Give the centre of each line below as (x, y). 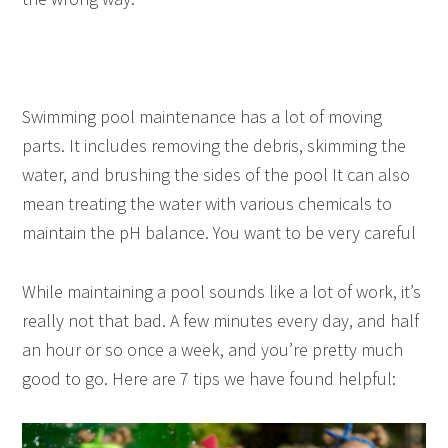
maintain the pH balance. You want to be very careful (219, 233)
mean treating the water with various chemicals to (207, 204)
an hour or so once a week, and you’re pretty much (213, 350)
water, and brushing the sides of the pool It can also (216, 175)
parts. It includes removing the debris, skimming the (214, 146)
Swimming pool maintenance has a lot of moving (202, 117)
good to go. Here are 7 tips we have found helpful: (209, 379)
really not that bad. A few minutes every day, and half (221, 321)
